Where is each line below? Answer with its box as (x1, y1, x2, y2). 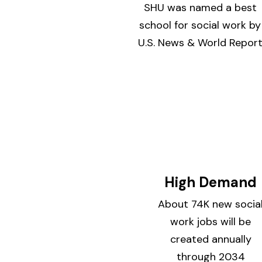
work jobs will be (170, 215, 251, 229)
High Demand (164, 173, 257, 191)
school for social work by (139, 18, 261, 32)
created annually (170, 232, 251, 246)
